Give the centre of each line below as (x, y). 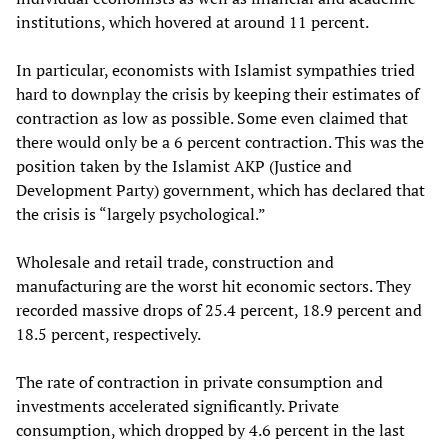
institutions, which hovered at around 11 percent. (192, 21)
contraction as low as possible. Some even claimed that (212, 117)
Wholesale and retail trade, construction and (175, 261)
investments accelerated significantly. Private (177, 405)
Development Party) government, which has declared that (220, 189)
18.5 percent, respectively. (108, 333)
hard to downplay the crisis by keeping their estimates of (217, 93)
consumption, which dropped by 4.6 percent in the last (210, 429)
